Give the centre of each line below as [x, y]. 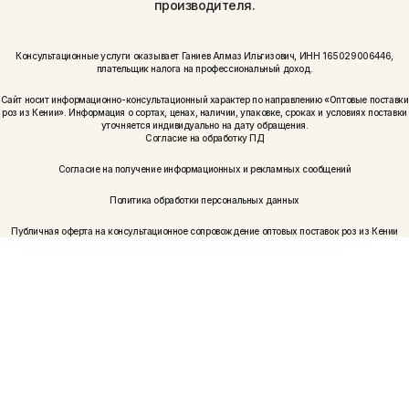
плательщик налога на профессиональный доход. [204, 69]
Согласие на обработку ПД [204, 138]
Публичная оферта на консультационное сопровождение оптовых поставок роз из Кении [204, 231]
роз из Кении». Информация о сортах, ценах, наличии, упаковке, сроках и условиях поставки [204, 113]
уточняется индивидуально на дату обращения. [204, 126]
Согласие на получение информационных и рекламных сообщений [204, 169]
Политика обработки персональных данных [204, 200]
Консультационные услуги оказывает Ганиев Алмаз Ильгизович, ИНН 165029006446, [204, 56]
